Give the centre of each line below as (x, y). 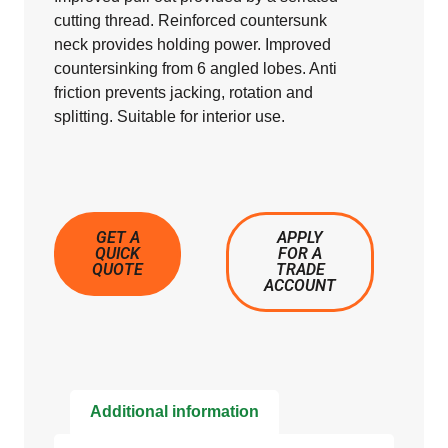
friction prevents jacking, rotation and (183, 93)
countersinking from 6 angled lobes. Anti (195, 69)
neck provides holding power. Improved (192, 45)
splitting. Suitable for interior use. (169, 117)
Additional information (175, 411)
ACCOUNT (300, 286)
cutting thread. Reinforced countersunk (190, 21)
